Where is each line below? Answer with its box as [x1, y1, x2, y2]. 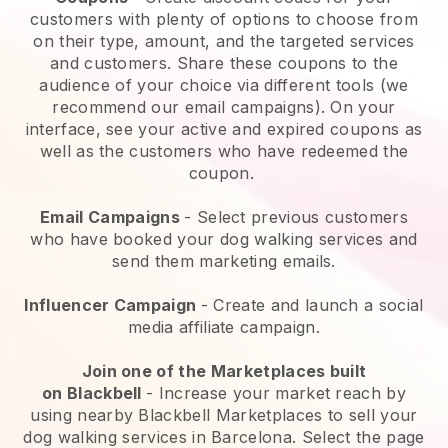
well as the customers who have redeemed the [39, 140, 409, 161]
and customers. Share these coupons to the [49, 52, 399, 73]
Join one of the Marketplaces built [81, 360, 367, 381]
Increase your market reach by [158, 382, 407, 403]
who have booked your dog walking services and [30, 228, 418, 249]
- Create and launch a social [200, 294, 424, 315]
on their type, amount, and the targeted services [33, 30, 415, 51]
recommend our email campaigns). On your [52, 96, 396, 117]
